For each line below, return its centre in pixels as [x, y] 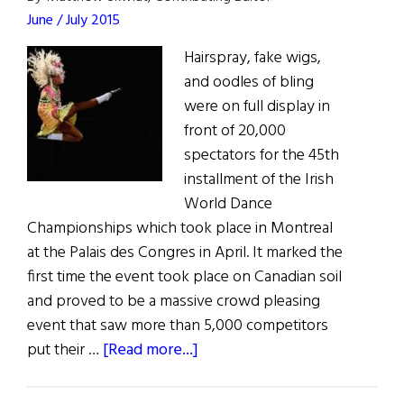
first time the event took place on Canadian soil [184, 278]
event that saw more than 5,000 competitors [178, 326]
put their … [65, 351]
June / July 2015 [73, 21]
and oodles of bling [249, 83]
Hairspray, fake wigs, [252, 59]
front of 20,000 [235, 132]
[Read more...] [151, 351]
